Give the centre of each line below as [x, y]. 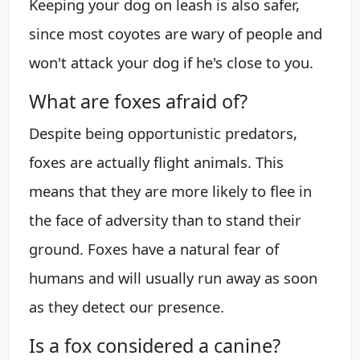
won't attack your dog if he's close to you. [171, 62]
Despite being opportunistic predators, [163, 133]
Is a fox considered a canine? [155, 345]
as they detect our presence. [127, 306]
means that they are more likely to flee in [170, 190]
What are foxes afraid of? [138, 101]
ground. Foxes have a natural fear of [154, 248]
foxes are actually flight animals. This [156, 162]
